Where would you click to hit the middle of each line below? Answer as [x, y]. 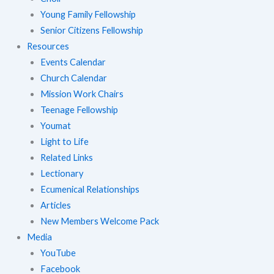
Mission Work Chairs [82, 94]
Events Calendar [73, 62]
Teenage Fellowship [79, 110]
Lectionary [61, 174]
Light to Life [64, 142]
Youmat [55, 126]
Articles [55, 206]
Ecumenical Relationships [90, 190]
